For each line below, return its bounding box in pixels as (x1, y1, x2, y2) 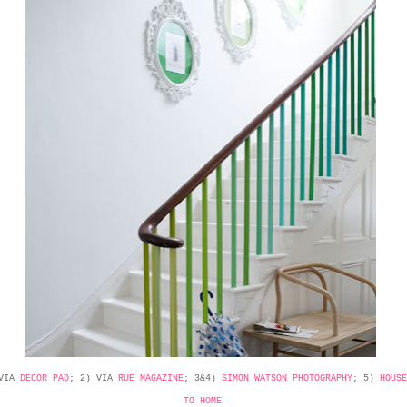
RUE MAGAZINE (117, 372, 184, 383)
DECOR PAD (19, 372, 69, 383)
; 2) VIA (68, 372, 118, 383)
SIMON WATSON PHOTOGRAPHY (221, 372, 352, 383)
